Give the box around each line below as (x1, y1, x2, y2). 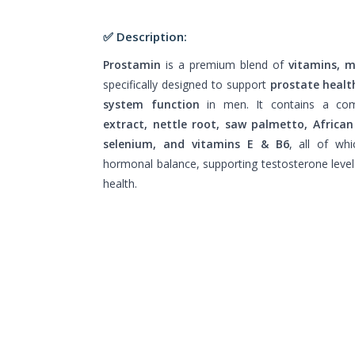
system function (103, 96, 200, 112)
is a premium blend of (161, 56, 288, 72)
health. (103, 175, 137, 191)
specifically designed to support (103, 76, 270, 92)
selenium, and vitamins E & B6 (103, 136, 289, 151)
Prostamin (103, 56, 161, 72)
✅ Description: (103, 28, 187, 44)
